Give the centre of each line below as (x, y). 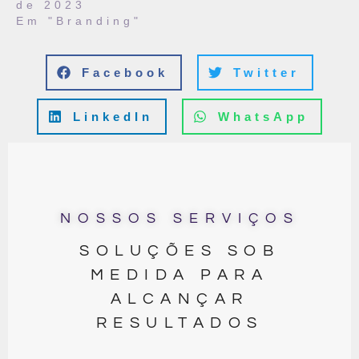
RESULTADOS (179, 323)
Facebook (125, 72)
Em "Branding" (79, 20)
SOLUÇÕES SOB (179, 250)
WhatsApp (263, 116)
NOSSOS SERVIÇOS (179, 219)
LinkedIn (113, 116)
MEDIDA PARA (179, 274)
